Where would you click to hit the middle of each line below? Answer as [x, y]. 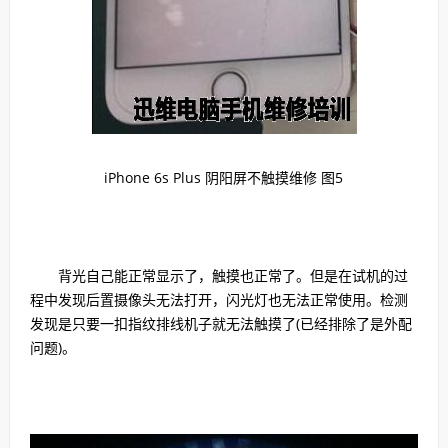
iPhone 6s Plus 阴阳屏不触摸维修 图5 [224, 177]
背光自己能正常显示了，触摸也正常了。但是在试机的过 [218, 275]
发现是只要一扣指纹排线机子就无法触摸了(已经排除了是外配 [220, 323]
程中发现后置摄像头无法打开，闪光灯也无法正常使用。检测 [218, 299]
